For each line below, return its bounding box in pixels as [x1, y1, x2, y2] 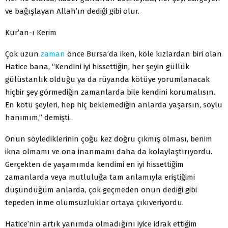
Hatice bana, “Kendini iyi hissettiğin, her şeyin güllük [5, 62, 189, 71]
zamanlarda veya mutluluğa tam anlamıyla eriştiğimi [5, 172, 195, 182]
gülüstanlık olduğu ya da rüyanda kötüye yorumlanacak [5, 74, 210, 84]
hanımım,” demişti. [5, 112, 71, 122]
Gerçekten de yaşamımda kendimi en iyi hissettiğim [5, 159, 184, 169]
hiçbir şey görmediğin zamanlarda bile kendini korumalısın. [5, 87, 215, 97]
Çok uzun [5, 49, 41, 59]
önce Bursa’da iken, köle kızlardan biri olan [65, 49, 222, 59]
